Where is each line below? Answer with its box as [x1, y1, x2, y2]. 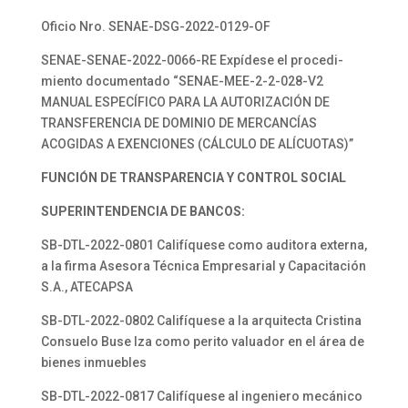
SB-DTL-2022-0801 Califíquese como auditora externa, [40, 238, 367, 252]
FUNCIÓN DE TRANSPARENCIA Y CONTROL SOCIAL [40, 170, 346, 185]
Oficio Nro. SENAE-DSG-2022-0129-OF [40, 19, 270, 34]
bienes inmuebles [40, 355, 147, 370]
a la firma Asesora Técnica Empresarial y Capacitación [40, 259, 366, 273]
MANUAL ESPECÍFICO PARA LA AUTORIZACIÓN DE [40, 95, 330, 109]
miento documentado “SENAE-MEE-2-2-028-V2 [40, 74, 323, 88]
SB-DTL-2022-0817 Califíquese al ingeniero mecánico [40, 389, 362, 403]
